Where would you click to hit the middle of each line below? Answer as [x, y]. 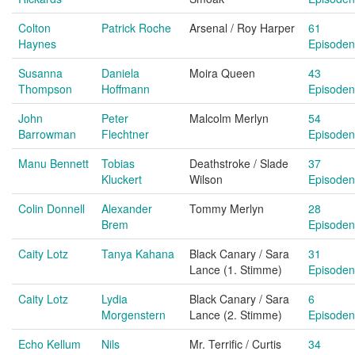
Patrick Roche [136, 28]
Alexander [127, 208]
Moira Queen [222, 73]
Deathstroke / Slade [239, 163]
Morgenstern [134, 315]
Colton [34, 28]
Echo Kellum [50, 344]
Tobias [118, 163]
